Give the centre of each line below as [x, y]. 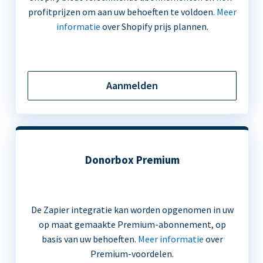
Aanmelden [132, 85]
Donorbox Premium [132, 160]
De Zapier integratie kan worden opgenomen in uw [132, 209]
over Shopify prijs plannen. [154, 26]
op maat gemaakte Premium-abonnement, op [132, 224]
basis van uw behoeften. [90, 239]
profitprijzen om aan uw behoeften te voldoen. [122, 11]
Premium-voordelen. [132, 253]
